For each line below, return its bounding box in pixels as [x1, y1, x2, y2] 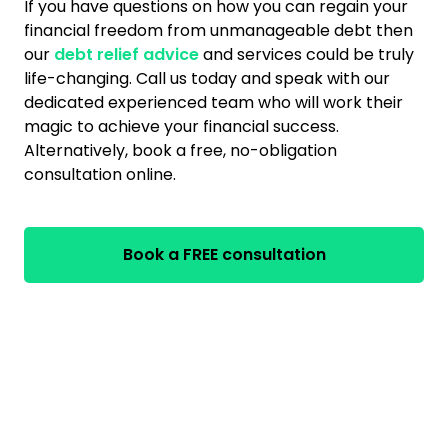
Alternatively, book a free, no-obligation [24, 139, 337, 162]
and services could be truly [199, 43, 414, 66]
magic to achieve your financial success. [24, 115, 339, 138]
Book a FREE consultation [122, 243, 326, 266]
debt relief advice [54, 43, 199, 66]
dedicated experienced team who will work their [24, 91, 403, 114]
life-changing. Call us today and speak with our [24, 67, 390, 90]
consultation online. [24, 163, 176, 186]
